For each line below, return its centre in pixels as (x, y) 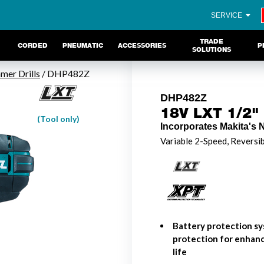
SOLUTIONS (212, 49)
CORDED (32, 45)
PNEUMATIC (82, 45)
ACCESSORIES (142, 45)
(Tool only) (58, 118)
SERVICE (228, 15)
